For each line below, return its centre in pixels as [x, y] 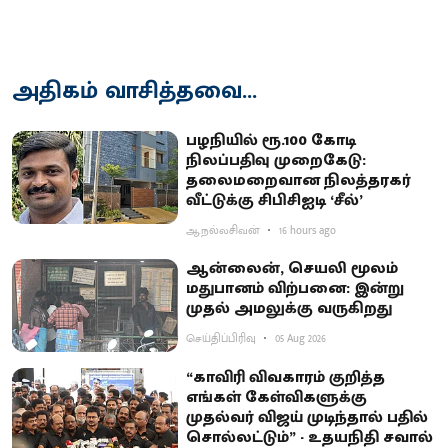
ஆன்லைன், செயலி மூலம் [292, 268]
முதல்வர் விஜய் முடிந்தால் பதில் [307, 418]
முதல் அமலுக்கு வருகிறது [289, 308]
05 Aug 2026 [301, 338]
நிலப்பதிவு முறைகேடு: [276, 160]
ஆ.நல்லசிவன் [223, 230]
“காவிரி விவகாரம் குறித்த [286, 378]
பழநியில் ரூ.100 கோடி [271, 140]
